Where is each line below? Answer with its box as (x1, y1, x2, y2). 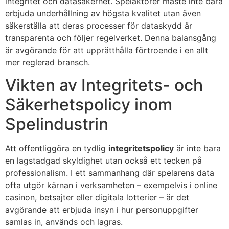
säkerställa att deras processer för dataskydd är (5, 20, 192, 31)
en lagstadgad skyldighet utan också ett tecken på (5, 155, 202, 166)
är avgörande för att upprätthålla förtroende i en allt (5, 45, 208, 55)
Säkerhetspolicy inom (5, 95, 172, 115)
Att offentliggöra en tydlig (5, 143, 108, 154)
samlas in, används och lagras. (5, 217, 123, 227)
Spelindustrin (5, 114, 108, 134)
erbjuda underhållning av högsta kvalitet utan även (5, 8, 201, 18)
